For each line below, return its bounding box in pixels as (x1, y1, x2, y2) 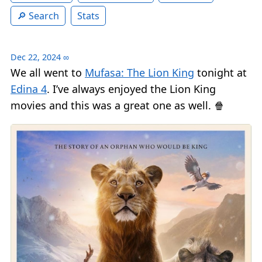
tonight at (194, 65, 247, 80)
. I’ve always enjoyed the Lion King (47, 82, 216, 96)
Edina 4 (11, 82, 47, 96)
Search (29, 9, 59, 23)
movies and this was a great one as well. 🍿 (11, 98, 225, 113)
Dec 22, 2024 (11, 51, 61, 63)
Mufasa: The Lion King (85, 65, 194, 80)
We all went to (11, 65, 85, 80)
